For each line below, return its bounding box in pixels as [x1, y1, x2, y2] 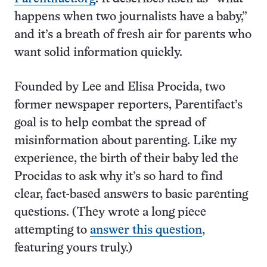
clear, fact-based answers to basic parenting [14, 189, 248, 200]
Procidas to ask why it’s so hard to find [14, 171, 223, 182]
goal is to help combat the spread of [14, 117, 206, 129]
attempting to [14, 225, 90, 236]
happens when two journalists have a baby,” [14, 11, 247, 23]
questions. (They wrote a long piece [14, 207, 206, 218]
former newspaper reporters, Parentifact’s [14, 100, 243, 111]
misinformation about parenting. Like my [14, 135, 237, 147]
